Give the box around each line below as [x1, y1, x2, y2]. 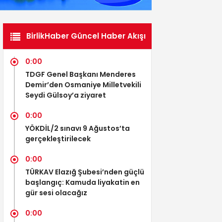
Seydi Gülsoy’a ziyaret [25, 90, 106, 100]
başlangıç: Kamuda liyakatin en [25, 177, 140, 187]
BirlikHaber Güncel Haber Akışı [26, 30, 146, 41]
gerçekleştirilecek [25, 133, 91, 144]
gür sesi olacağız [25, 187, 87, 198]
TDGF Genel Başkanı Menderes [25, 69, 136, 79]
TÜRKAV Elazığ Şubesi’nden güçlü [25, 166, 144, 177]
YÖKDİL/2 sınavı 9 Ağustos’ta [25, 123, 130, 133]
